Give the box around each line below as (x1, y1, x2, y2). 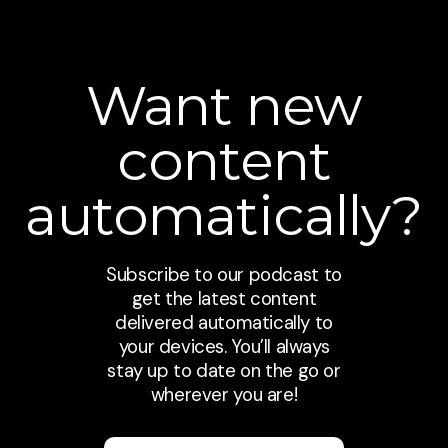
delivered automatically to (115, 309, 333, 335)
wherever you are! (150, 381, 298, 407)
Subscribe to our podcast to (106, 261, 342, 287)
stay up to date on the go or (107, 357, 341, 383)
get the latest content (131, 285, 317, 311)
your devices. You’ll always (118, 333, 330, 359)
